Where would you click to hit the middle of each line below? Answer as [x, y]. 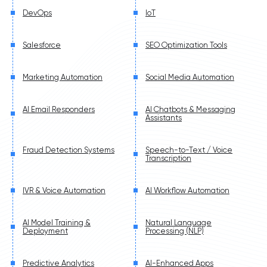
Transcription [168, 158]
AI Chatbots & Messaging [190, 109]
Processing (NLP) [175, 231]
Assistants [164, 117]
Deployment [45, 231]
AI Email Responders [59, 109]
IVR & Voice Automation [64, 190]
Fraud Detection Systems [69, 150]
